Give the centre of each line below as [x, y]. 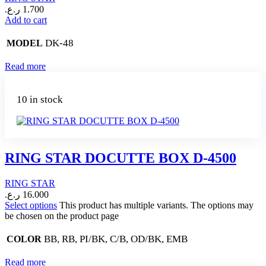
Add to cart [26, 20]
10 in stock [40, 100]
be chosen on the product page [62, 216]
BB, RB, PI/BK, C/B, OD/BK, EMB [116, 239]
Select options [31, 205]
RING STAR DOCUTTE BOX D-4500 [121, 158]
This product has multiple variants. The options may [156, 205]
